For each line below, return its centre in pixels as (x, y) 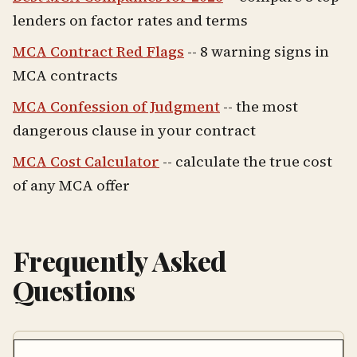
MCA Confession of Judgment (116, 107)
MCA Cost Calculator (86, 162)
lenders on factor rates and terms (130, 21)
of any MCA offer (71, 186)
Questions (74, 290)
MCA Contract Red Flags (98, 52)
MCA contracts (65, 76)
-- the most (259, 107)
